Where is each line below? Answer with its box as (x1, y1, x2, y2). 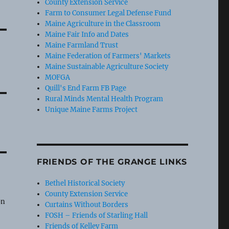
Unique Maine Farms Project (45, 105, 138, 114)
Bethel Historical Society (45, 178, 125, 188)
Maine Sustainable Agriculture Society (45, 62, 169, 71)
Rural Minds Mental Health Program (45, 94, 164, 103)
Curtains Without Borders (45, 200, 129, 209)
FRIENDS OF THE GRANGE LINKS (36, 156, 188, 167)
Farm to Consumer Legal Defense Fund (45, 8, 172, 17)
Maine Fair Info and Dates (45, 30, 129, 39)
